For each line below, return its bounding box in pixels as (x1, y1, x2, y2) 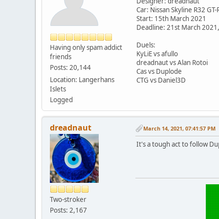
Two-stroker (50, 195, 87, 204)
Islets (50, 84, 66, 93)
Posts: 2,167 (50, 205, 87, 215)
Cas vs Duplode (136, 66, 182, 76)
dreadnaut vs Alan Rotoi (136, 58, 208, 67)
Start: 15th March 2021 (136, 14, 206, 23)
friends (50, 52, 71, 61)
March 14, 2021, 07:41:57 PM (143, 124, 216, 132)
